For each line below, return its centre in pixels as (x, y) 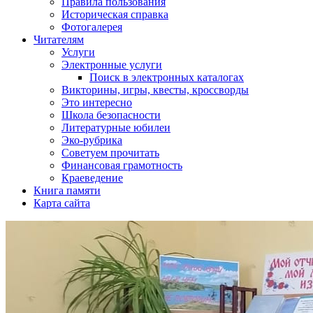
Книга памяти (67, 190)
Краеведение (92, 178)
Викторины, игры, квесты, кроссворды (155, 90)
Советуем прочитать (110, 153)
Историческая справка (115, 14)
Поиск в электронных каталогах (167, 77)
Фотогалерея (92, 27)
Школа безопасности (111, 115)
